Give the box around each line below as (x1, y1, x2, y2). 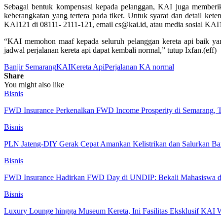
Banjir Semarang (4, 62, 56, 71)
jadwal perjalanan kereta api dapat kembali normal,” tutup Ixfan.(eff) (4, 45, 217, 54)
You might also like (4, 80, 64, 89)
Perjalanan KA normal (105, 62, 174, 71)
